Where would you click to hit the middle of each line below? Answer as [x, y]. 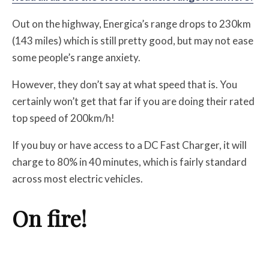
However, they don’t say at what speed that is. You [125, 85]
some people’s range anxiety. [76, 58]
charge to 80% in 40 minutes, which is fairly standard [129, 162]
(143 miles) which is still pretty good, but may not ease [133, 41]
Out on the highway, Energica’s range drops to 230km [131, 24]
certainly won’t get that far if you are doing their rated [133, 101]
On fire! [49, 218]
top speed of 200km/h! [63, 118]
